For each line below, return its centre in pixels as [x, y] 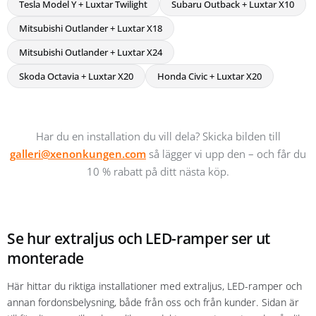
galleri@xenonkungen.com [78, 153]
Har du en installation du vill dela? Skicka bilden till [158, 136]
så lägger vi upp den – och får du [226, 153]
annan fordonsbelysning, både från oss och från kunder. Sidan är [153, 302]
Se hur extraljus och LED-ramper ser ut [139, 238]
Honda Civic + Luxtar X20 [209, 76]
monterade [46, 258]
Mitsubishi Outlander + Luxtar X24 [91, 52]
